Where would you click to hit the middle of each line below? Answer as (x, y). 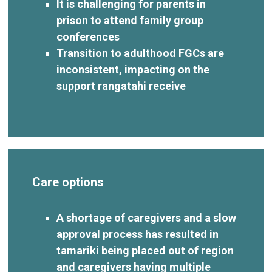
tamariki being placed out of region (145, 250)
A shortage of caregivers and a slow (147, 217)
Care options (68, 182)
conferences (88, 36)
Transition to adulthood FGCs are (141, 53)
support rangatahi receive (121, 86)
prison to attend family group (130, 20)
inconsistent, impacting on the (133, 69)
